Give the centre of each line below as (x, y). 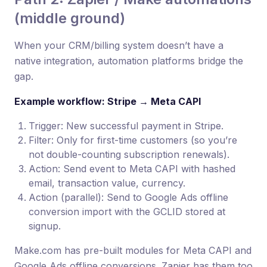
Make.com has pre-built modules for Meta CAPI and (133, 250)
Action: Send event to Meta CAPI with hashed (132, 169)
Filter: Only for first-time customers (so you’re (133, 140)
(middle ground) (70, 18)
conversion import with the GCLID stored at (127, 212)
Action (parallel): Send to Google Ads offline (128, 197)
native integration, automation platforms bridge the (129, 61)
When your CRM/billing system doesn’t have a (119, 45)
